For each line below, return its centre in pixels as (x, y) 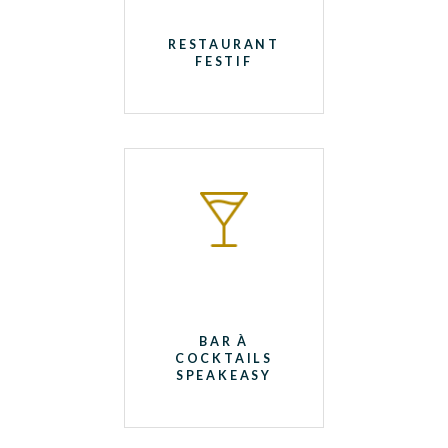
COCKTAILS (224, 358)
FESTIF (224, 62)
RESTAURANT (224, 45)
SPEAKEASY (224, 375)
